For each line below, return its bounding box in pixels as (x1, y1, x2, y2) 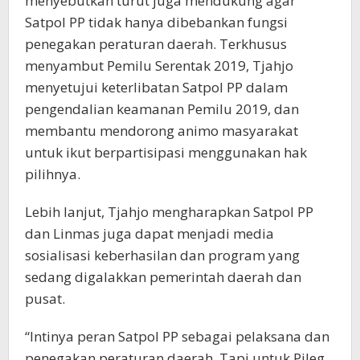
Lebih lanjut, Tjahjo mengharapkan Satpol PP (25, 202, 313, 221)
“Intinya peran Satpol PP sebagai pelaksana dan (25, 327, 329, 346)
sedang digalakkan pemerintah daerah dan (25, 268, 301, 286)
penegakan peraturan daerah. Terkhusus (25, 35, 287, 53)
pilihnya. (25, 165, 80, 183)
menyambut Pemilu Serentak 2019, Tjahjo (25, 56, 293, 75)
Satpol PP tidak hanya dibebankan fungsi (25, 13, 288, 31)
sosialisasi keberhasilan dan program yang (25, 246, 300, 264)
